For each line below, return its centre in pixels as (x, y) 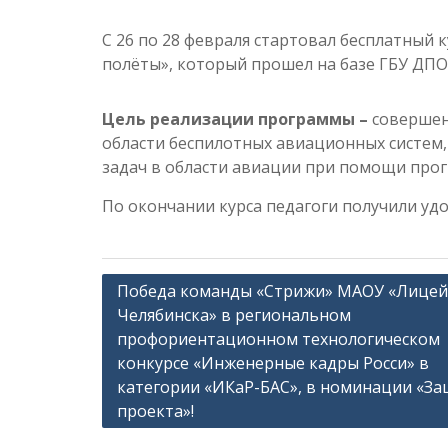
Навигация (150, 287)
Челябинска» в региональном (234, 315)
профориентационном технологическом (278, 339)
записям (139, 347)
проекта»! (155, 411)
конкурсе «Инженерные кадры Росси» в (273, 363)
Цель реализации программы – (237, 119)
